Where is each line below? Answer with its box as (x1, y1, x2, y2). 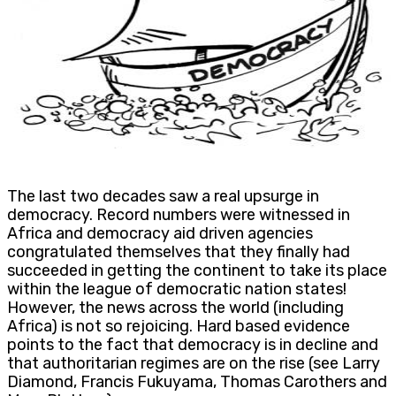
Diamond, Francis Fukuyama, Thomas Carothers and (7, 371, 387, 392)
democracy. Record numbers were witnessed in (7, 204, 350, 225)
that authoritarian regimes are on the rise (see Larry (7, 353, 380, 373)
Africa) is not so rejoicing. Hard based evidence (7, 316, 350, 336)
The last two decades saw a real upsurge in (7, 186, 319, 206)
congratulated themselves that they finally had (7, 241, 350, 262)
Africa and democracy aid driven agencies (7, 223, 313, 243)
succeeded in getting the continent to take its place (7, 260, 387, 280)
